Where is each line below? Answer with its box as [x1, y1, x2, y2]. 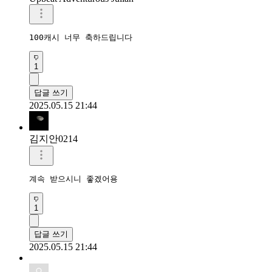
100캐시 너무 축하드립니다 [29, 32, 137, 42]
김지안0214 [29, 133, 78, 144]
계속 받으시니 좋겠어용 [29, 174, 118, 183]
